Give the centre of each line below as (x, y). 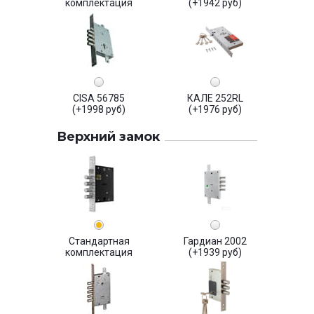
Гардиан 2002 (215, 241)
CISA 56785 (99, 98)
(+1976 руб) (215, 110)
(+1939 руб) (215, 253)
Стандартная (99, 241)
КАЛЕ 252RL (215, 98)
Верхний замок (108, 137)
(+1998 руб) (99, 110)
